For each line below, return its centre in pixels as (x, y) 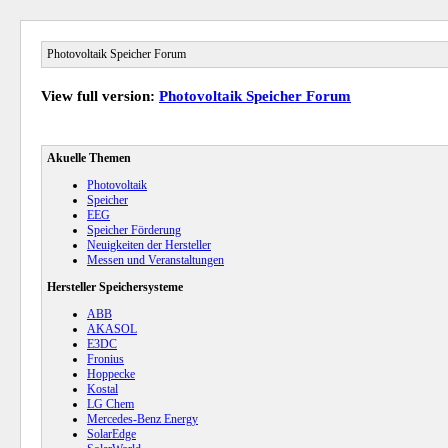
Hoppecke (111, 374)
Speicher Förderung (134, 230)
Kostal (102, 389)
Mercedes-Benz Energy (142, 419)
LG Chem (110, 404)
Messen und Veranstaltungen (155, 260)
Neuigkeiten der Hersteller (149, 245)
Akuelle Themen (89, 158)
